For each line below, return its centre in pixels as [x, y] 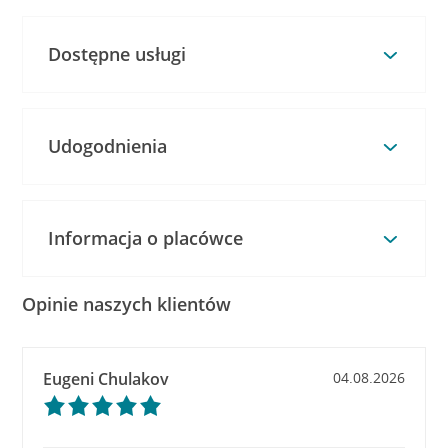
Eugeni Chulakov [106, 379]
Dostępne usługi [117, 54]
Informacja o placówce [146, 238]
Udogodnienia [108, 146]
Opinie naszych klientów [127, 304]
